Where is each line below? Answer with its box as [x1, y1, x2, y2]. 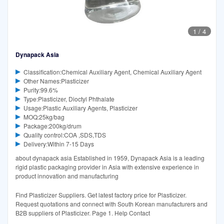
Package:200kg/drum [23, 121, 81, 130]
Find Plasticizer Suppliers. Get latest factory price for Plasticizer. [15, 190, 186, 199]
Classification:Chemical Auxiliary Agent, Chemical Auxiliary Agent [23, 67, 201, 76]
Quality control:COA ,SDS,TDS [23, 130, 106, 139]
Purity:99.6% [23, 85, 58, 94]
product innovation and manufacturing [15, 171, 118, 180]
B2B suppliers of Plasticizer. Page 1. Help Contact [15, 208, 150, 217]
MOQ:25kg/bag [23, 112, 64, 121]
